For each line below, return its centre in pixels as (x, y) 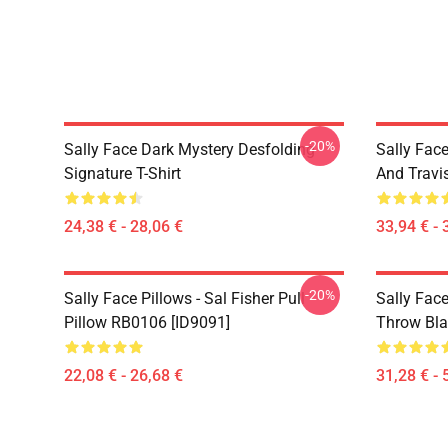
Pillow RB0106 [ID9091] (147, 322)
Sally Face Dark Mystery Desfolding (189, 149)
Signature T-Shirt (122, 173)
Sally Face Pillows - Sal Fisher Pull (184, 298)
